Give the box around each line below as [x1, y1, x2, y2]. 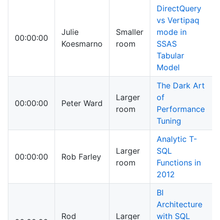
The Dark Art [157, 81, 205, 91]
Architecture [157, 199, 202, 210]
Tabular [157, 51, 184, 61]
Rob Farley [61, 152, 101, 162]
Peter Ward [61, 98, 103, 109]
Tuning [157, 116, 181, 126]
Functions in [157, 158, 201, 168]
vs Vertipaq [157, 15, 199, 26]
